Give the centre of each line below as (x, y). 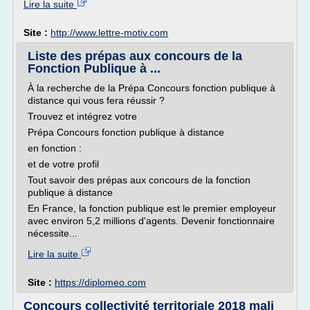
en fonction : (55, 148)
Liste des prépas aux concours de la (135, 56)
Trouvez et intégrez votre (82, 116)
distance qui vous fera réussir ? (96, 100)
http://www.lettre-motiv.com (109, 33)
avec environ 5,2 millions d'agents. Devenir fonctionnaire (151, 221)
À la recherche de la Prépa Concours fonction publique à (152, 88)
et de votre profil (63, 164)
